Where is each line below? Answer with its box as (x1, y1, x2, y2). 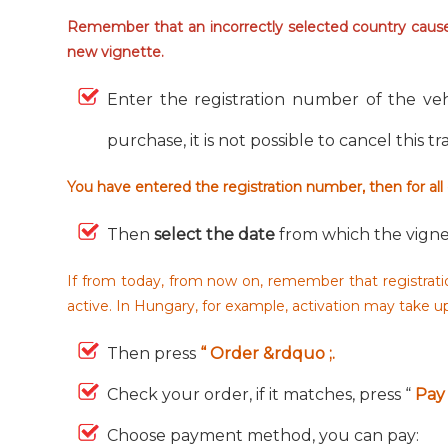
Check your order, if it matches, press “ (107, 385, 416, 404)
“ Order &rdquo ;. (200, 344, 336, 363)
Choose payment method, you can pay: (107, 426, 420, 445)
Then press (107, 344, 201, 363)
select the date (154, 225, 280, 244)
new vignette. (67, 43, 173, 61)
